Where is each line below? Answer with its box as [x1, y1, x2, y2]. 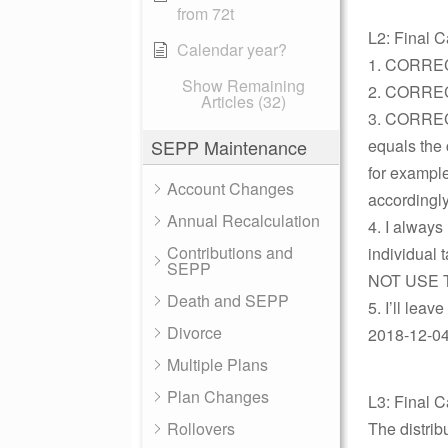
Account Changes [167, 177, 294, 200]
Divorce [167, 321, 222, 344]
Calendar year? [177, 38, 287, 61]
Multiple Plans [167, 353, 268, 376]
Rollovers [167, 417, 235, 440]
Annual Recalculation [167, 209, 320, 232]
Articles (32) [201, 90, 286, 113]
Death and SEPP [167, 289, 289, 312]
